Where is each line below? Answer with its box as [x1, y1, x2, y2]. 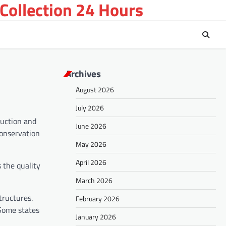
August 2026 [76, 84, 114, 95]
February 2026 [76, 193, 120, 204]
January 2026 [76, 211, 116, 222]
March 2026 [76, 175, 112, 186]
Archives [66, 66, 101, 81]
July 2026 [76, 102, 104, 114]
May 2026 [76, 139, 106, 150]
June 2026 [76, 121, 106, 132]
